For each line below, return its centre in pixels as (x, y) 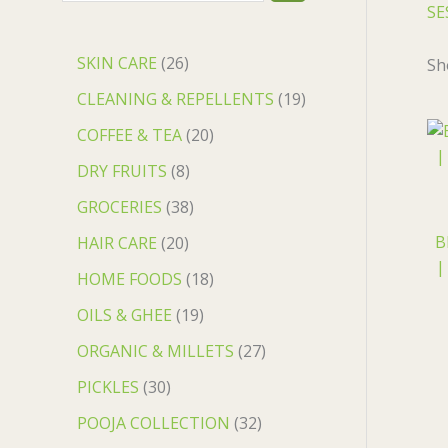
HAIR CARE (117, 242)
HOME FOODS (129, 278)
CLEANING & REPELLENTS (175, 98)
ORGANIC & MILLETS (155, 350)
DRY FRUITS (122, 170)
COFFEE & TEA (129, 134)
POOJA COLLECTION (153, 422)
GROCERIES (119, 206)
